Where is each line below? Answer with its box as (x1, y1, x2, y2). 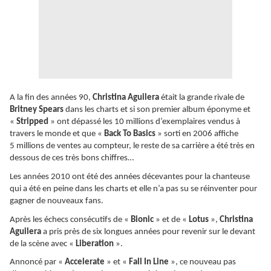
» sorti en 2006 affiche (155, 129, 238, 139)
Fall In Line (129, 258, 171, 267)
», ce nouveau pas (171, 258, 236, 267)
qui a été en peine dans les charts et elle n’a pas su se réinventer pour (10, 184, 257, 194)
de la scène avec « (10, 239, 74, 249)
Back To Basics (104, 129, 155, 139)
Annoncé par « (10, 258, 65, 267)
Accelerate (65, 258, 105, 267)
